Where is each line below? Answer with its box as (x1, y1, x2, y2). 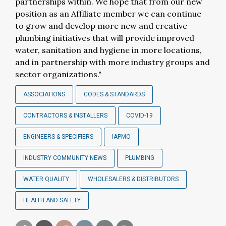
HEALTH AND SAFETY (23, 197, 81, 204)
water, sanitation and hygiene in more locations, (15, 45, 202, 55)
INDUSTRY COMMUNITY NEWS (23, 154, 106, 161)
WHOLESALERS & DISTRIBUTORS (88, 176, 179, 183)
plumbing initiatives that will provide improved (15, 33, 194, 43)
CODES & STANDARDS (84, 91, 145, 98)
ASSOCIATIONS (23, 91, 65, 98)
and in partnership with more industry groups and (15, 57, 210, 67)
